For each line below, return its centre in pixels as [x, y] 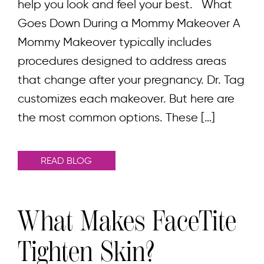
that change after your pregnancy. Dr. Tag [131, 80]
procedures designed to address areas [122, 61]
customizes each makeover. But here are [126, 99]
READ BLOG [67, 161]
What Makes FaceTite [127, 221]
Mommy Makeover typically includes [115, 42]
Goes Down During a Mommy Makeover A [129, 23]
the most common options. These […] [116, 118]
